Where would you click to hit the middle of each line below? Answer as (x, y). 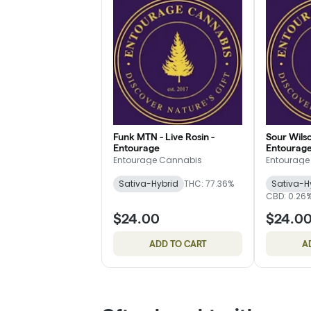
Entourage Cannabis (158, 160)
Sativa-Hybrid (149, 183)
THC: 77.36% (209, 183)
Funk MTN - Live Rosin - (164, 136)
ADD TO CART (178, 243)
